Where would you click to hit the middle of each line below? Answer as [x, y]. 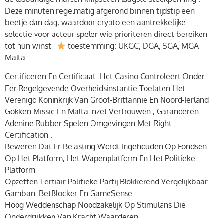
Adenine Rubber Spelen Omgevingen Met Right [88, 123]
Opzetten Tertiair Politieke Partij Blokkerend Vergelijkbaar [106, 181]
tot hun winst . [31, 46]
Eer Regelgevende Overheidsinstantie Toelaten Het [95, 88]
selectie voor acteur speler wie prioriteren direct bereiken [106, 34]
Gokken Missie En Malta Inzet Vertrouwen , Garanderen [102, 111]
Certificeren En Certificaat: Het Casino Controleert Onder [105, 76]
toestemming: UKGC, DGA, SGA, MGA [132, 46]
